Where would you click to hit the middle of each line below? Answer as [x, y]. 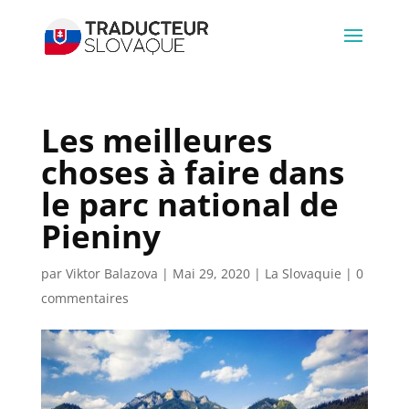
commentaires [84, 298]
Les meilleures [156, 140]
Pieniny [100, 236]
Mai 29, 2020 [211, 273]
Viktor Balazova [111, 273]
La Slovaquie [303, 273]
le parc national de [189, 204]
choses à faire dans [192, 172]
